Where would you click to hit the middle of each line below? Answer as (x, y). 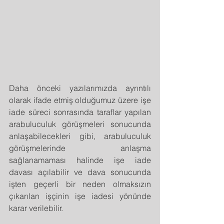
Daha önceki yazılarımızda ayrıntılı (80, 88)
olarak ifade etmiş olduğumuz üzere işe (80, 100)
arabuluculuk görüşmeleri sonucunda (80, 124)
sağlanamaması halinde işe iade (80, 160)
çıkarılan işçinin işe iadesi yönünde (80, 196)
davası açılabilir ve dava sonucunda (80, 172)
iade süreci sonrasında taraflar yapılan (80, 112)
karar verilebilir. (36, 208)
